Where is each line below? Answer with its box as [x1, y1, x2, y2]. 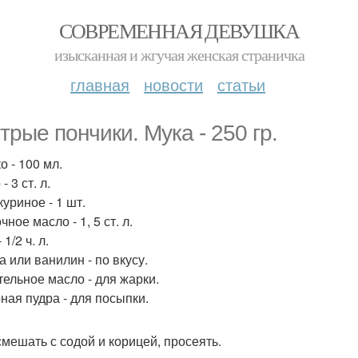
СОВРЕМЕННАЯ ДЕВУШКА [58, 17, 300, 44]
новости [144, 73, 203, 96]
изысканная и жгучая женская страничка [54, 44, 304, 66]
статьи [217, 73, 265, 96]
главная [70, 73, 129, 96]
